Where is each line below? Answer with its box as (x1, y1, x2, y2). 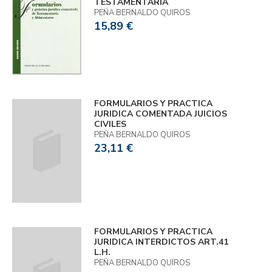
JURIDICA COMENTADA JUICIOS (93, 108, 227, 120)
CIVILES (93, 118, 126, 131)
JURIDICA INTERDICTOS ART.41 (93, 236, 228, 248)
